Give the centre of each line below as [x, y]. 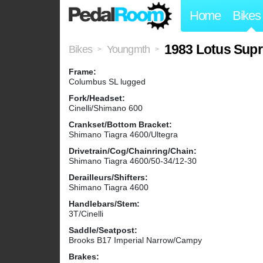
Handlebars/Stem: [104, 204]
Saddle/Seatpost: [103, 230]
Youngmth [128, 50]
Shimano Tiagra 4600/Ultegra [123, 135]
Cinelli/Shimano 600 [106, 108]
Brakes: [84, 257]
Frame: [82, 72]
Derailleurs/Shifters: [108, 178]
